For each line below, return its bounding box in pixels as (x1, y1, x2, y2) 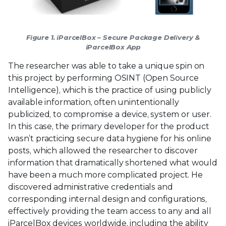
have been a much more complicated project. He (8, 169, 203, 180)
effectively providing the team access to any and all (8, 206, 211, 216)
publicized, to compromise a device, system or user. (8, 109, 211, 119)
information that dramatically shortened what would (8, 157, 217, 167)
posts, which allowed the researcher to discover (8, 145, 198, 155)
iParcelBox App (85, 42, 141, 51)
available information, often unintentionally (8, 97, 179, 107)
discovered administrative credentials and (8, 182, 173, 192)
